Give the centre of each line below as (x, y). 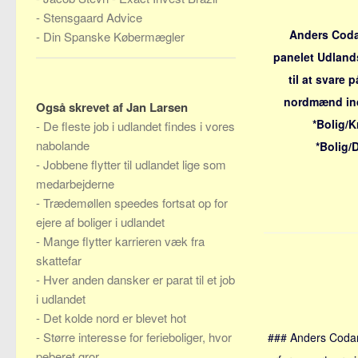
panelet (295, 57)
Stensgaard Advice (93, 17)
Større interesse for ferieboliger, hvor (137, 337)
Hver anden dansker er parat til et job (139, 279)
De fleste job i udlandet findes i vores (139, 126)
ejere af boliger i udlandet (100, 222)
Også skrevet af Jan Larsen (112, 107)
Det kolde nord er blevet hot (115, 318)
